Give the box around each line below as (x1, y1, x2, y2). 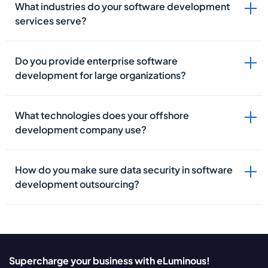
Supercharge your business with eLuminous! (9, 254, 210, 267)
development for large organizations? (15, 68, 186, 81)
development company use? (15, 123, 147, 136)
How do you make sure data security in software (15, 163, 233, 176)
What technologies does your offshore (15, 108, 189, 121)
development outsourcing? (15, 177, 139, 190)
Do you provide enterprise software (15, 54, 178, 67)
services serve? (15, 14, 87, 27)
